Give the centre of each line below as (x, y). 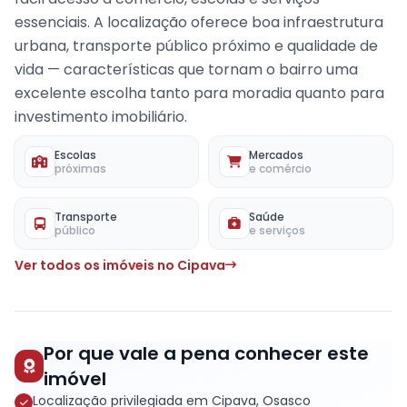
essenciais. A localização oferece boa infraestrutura (199, 22)
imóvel (75, 379)
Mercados (276, 155)
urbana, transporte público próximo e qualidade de (196, 46)
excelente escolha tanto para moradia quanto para (199, 93)
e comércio (280, 169)
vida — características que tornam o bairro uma (186, 69)
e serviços (277, 230)
